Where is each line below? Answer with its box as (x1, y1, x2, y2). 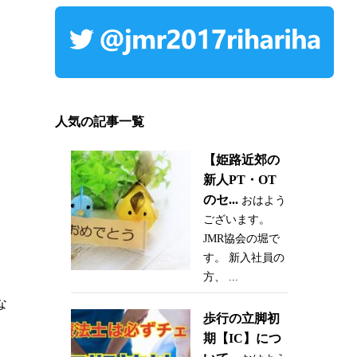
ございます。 (202, 214, 270, 226)
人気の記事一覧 (54, 115, 144, 129)
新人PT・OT (202, 173, 277, 187)
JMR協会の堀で (202, 233, 280, 245)
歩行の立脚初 (202, 312, 280, 326)
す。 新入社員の (202, 252, 284, 265)
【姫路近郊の (202, 153, 280, 167)
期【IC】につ (202, 331, 281, 346)
